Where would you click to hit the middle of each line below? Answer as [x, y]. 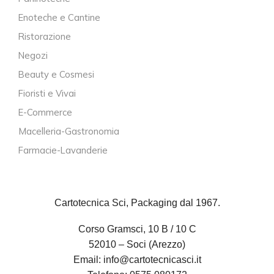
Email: [88, 260]
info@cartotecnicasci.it [152, 260]
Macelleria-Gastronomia [69, 131]
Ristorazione [45, 37]
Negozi [33, 56]
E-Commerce [45, 113]
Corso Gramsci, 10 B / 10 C [137, 229]
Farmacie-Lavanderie [63, 150]
